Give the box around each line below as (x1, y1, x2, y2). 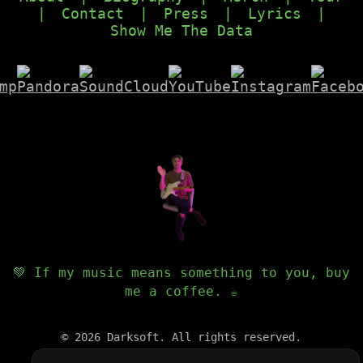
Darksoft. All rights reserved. (100, 331, 301, 344)
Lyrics (248, 4, 301, 22)
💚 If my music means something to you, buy (13, 265, 350, 280)
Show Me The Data (110, 21, 253, 39)
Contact (62, 4, 124, 22)
